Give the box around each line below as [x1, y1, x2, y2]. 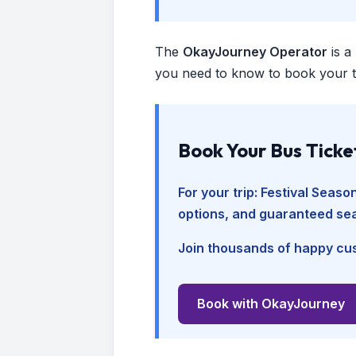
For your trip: [178, 184, 261, 200]
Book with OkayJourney [197, 295, 345, 311]
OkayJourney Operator [183, 43, 327, 60]
